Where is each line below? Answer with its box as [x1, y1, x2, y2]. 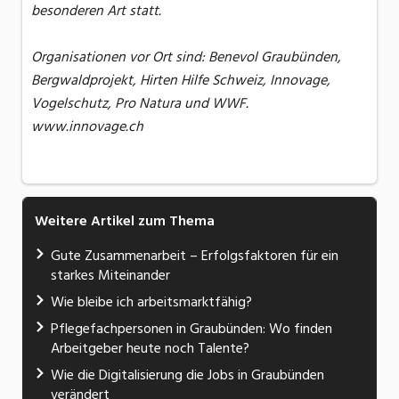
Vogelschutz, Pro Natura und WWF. [31, 92, 248, 116]
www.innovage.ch [31, 115, 143, 139]
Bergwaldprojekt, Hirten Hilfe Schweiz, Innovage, [31, 69, 330, 93]
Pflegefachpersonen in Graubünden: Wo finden [51, 317, 332, 341]
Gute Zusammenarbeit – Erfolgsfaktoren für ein [51, 244, 338, 268]
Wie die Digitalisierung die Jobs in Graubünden [51, 363, 324, 387]
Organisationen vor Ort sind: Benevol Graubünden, [31, 45, 341, 69]
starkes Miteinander [51, 264, 170, 288]
